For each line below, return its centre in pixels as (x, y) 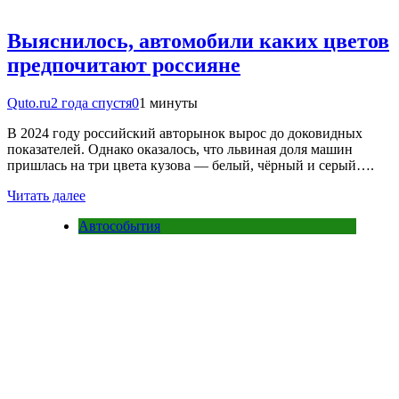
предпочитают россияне (124, 65)
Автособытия (119, 226)
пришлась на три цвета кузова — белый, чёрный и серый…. (191, 166)
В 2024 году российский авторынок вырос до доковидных (185, 134)
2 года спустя (91, 103)
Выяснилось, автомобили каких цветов (198, 41)
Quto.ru (29, 103)
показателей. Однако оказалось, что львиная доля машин (180, 150)
